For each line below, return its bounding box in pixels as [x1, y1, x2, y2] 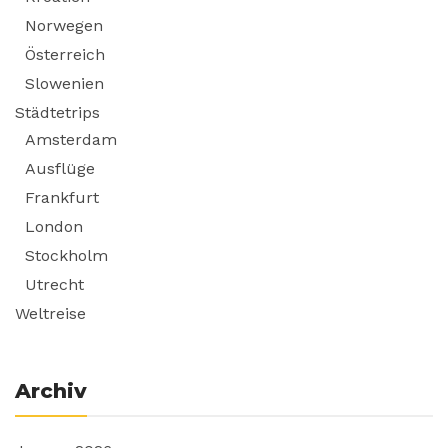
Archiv [15, 378, 87, 404]
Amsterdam [25, 130, 117, 150]
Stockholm [25, 246, 108, 266]
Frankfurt [25, 188, 99, 208]
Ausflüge [25, 159, 95, 179]
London [25, 217, 83, 237]
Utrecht [25, 275, 84, 295]
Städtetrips [15, 103, 100, 123]
